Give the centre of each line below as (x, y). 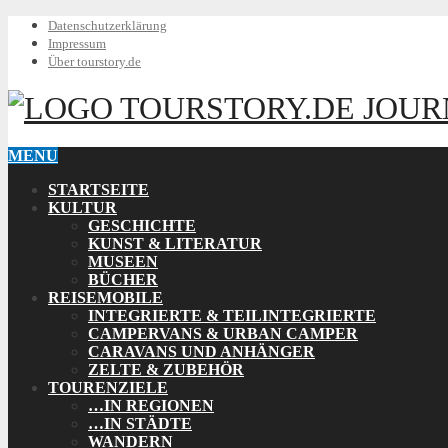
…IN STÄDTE (140, 423)
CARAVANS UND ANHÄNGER (201, 351)
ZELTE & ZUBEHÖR (166, 369)
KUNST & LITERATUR (175, 243)
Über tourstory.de (94, 61)
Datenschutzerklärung (107, 25)
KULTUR (82, 207)
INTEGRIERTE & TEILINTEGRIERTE (232, 315)
